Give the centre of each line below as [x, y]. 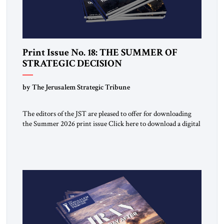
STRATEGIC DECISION [72, 63]
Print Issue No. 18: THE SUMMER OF [100, 52]
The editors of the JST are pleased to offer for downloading [107, 114]
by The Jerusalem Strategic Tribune [76, 87]
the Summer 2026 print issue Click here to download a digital [111, 124]
